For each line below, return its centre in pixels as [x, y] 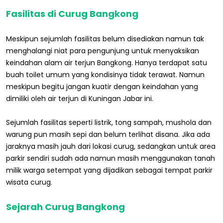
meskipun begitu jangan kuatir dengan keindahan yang [102, 86]
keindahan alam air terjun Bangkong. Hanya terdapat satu [107, 62]
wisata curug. [29, 182]
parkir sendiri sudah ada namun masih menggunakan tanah [111, 158]
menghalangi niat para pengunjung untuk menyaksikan [103, 51]
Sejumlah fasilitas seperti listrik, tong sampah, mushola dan [109, 122]
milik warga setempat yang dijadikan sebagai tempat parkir [109, 170]
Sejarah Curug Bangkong [65, 207]
